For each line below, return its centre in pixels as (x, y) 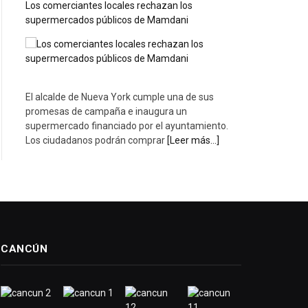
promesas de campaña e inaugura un (106, 112)
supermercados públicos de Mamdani (107, 20)
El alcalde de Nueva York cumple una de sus (120, 97)
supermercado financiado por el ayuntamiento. (127, 126)
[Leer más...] (193, 141)
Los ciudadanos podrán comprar (96, 141)
